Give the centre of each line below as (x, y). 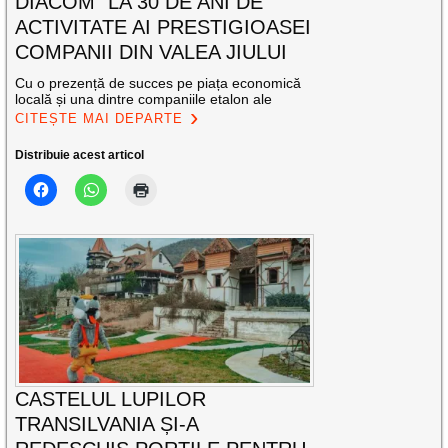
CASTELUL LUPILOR (111, 399)
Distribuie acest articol (80, 154)
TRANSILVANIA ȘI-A (107, 424)
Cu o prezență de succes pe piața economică (158, 82)
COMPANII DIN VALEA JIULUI (151, 51)
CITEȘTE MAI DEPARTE (99, 118)
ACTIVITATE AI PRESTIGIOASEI (163, 26)
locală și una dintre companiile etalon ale (144, 98)
